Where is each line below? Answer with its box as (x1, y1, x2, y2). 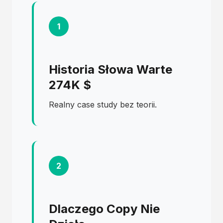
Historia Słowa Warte (49, 62, 172, 77)
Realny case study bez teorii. (49, 100, 157, 110)
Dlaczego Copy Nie (49, 202, 160, 216)
